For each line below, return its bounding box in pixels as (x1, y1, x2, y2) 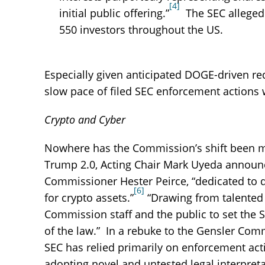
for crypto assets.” (44, 190, 134, 205)
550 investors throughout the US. (59, 22, 223, 37)
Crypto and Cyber (44, 112, 125, 127)
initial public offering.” (59, 6, 169, 20)
